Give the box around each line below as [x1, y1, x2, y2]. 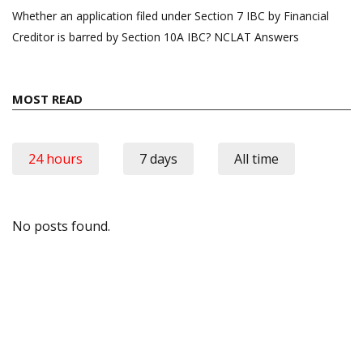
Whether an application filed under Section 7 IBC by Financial [12, 7, 329, 23]
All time [234, 149, 279, 168]
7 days [139, 149, 177, 168]
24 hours [28, 149, 83, 168]
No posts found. [12, 216, 110, 235]
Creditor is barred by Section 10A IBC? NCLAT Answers [12, 28, 299, 45]
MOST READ [12, 90, 83, 107]
